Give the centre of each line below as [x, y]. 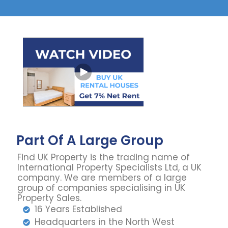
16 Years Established [78, 209]
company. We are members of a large [102, 178]
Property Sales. [50, 198]
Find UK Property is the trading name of [104, 158]
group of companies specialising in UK [102, 188]
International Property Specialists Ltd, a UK [110, 168]
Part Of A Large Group [90, 141]
